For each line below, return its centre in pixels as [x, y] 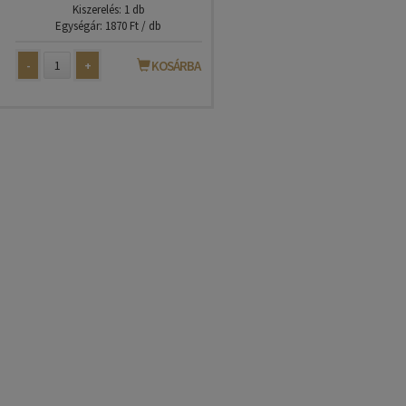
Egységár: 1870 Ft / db [109, 26]
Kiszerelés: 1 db [108, 10]
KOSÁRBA [174, 66]
